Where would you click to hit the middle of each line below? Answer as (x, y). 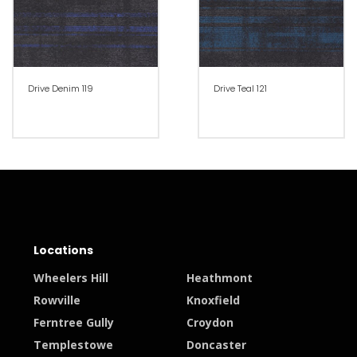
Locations (63, 250)
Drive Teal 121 (240, 88)
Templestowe (73, 344)
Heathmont (220, 277)
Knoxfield (213, 300)
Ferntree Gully (73, 322)
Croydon (210, 322)
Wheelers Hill (71, 277)
